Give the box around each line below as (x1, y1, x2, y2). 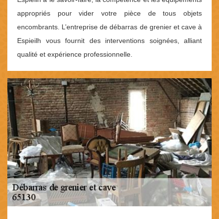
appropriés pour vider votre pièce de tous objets (17, 9, 202, 18)
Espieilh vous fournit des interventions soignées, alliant (17, 37, 202, 45)
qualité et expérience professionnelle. (17, 50, 132, 59)
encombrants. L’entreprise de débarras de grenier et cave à (17, 23, 202, 31)
